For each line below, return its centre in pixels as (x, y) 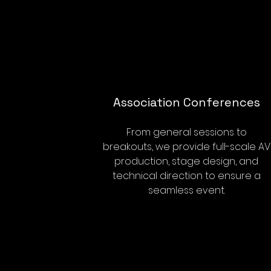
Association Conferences (186, 102)
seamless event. (186, 190)
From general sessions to (186, 132)
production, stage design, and (186, 161)
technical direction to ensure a (186, 176)
